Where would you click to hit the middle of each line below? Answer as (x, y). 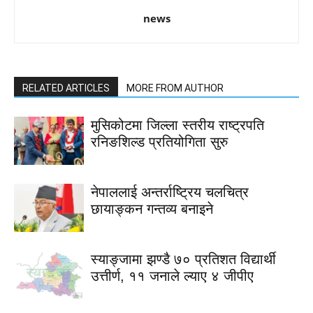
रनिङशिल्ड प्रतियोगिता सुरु (159, 142)
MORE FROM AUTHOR (175, 88)
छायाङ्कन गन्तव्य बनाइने (152, 209)
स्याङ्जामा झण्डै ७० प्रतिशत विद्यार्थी (183, 260)
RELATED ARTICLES (66, 88)
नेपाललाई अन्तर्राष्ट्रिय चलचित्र (170, 192)
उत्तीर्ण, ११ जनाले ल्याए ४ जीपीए (172, 276)
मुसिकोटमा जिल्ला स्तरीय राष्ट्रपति (177, 125)
